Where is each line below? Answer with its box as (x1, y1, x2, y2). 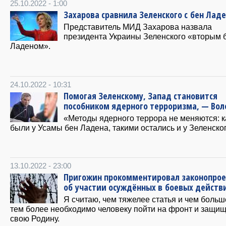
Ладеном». (10, 41, 50, 50)
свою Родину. (10, 213, 60, 223)
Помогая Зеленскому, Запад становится (64, 89, 217, 102)
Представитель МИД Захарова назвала (64, 22, 212, 31)
